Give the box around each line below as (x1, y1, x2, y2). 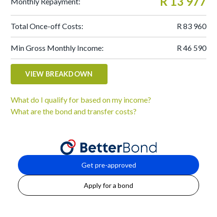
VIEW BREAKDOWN (25, 70, 93, 78)
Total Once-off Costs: (11, 21, 84, 31)
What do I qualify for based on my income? (11, 95, 152, 104)
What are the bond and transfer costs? (11, 107, 137, 116)
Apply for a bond (84, 181, 133, 189)
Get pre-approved (81, 160, 136, 169)
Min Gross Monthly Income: (11, 43, 104, 52)
